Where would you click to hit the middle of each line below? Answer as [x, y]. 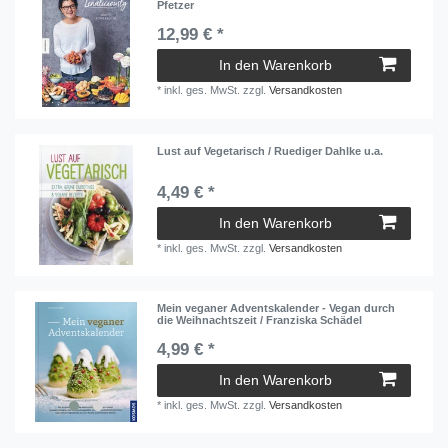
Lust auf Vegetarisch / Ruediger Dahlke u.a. [270, 150]
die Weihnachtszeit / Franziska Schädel [260, 320]
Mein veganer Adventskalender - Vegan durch [276, 308]
